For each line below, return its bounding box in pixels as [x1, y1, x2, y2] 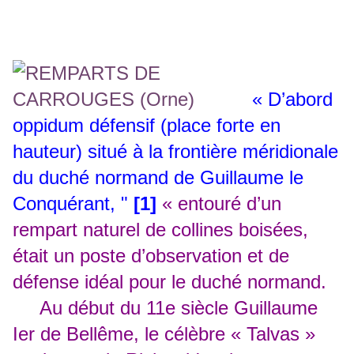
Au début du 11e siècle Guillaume [13, 297, 318, 319]
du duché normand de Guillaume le [13, 167, 303, 189]
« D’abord [252, 88, 333, 111]
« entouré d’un [162, 193, 281, 215]
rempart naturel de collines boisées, [13, 219, 308, 241]
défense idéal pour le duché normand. [13, 271, 326, 293]
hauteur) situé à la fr [13, 141, 180, 163]
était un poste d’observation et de [13, 245, 289, 267]
